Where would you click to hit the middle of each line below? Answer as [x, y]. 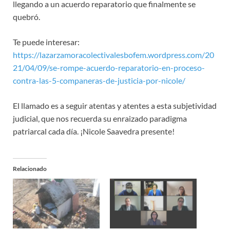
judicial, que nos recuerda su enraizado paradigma [100, 118]
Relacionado [30, 168]
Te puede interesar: [46, 42]
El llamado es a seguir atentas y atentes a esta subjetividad [115, 105]
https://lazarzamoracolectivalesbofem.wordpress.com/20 [113, 54]
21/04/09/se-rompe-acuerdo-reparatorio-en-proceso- [109, 67]
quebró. [26, 16]
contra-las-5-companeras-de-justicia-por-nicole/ [99, 80]
